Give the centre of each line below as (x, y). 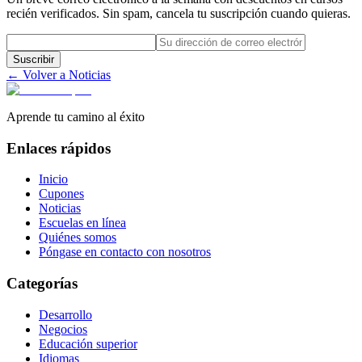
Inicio (53, 179)
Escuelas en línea (82, 223)
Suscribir (34, 59)
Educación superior (88, 343)
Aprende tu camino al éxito (76, 116)
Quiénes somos (78, 238)
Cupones (61, 194)
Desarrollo (65, 314)
